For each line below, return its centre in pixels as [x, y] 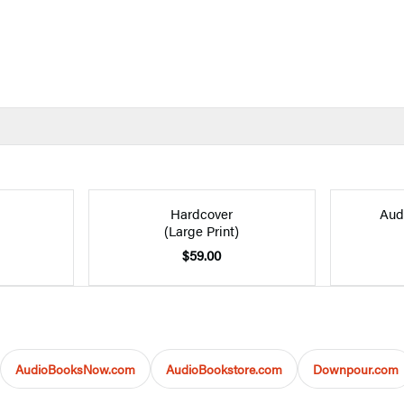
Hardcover [202, 213]
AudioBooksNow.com [75, 368]
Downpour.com [356, 368]
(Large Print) [202, 230]
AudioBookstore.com [224, 368]
